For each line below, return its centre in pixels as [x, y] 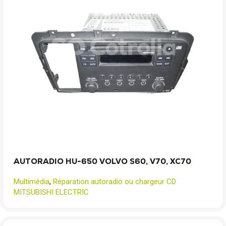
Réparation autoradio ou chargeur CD [115, 182]
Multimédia [32, 182]
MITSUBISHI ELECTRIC [51, 192]
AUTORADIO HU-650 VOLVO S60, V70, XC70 [102, 161]
